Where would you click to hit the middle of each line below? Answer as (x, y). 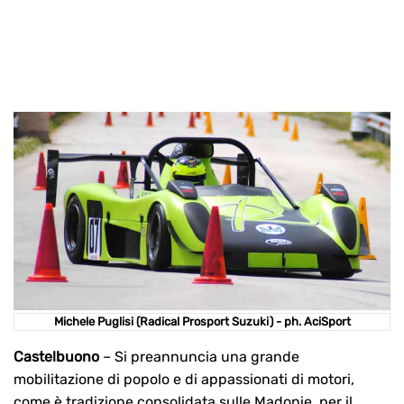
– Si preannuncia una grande (199, 357)
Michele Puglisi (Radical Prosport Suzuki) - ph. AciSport (202, 322)
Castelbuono (56, 357)
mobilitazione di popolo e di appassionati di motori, (184, 380)
